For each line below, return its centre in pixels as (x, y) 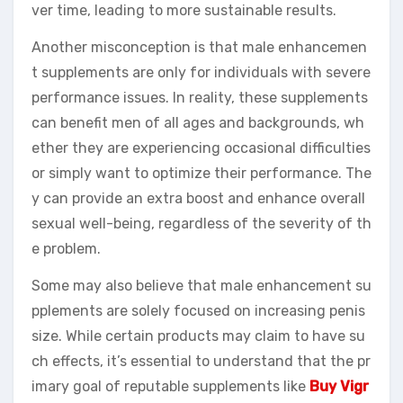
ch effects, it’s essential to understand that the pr (201, 361)
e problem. (66, 248)
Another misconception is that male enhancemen (199, 47)
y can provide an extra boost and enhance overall (198, 198)
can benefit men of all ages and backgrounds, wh (198, 122)
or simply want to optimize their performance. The (201, 173)
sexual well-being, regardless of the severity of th (201, 223)
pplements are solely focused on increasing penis (198, 310)
